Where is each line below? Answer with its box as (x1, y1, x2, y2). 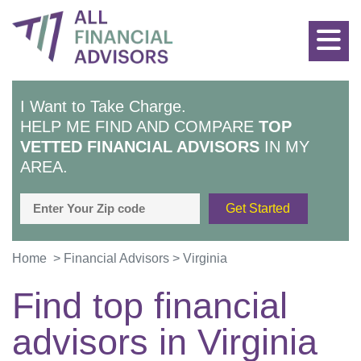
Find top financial (12, 285, 288, 327)
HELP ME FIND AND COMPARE (20, 118, 259, 136)
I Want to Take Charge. (20, 98, 186, 116)
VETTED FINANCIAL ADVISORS (20, 138, 259, 156)
